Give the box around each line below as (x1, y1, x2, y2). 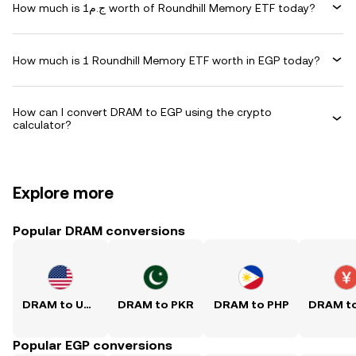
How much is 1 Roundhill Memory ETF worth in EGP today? (13, 53, 320, 67)
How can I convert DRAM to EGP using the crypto (13, 106, 272, 118)
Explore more (13, 184, 114, 203)
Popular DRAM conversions (13, 223, 185, 238)
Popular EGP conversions (13, 338, 172, 353)
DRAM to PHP (213, 298, 289, 311)
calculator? (13, 118, 72, 131)
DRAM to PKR (118, 298, 194, 311)
